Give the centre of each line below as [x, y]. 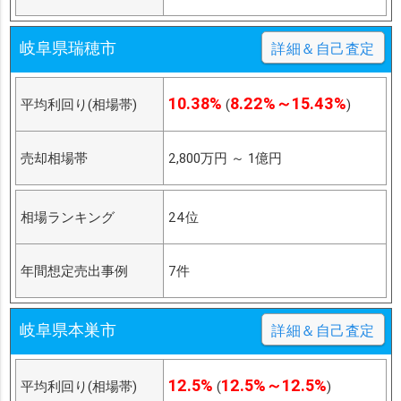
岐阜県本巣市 [68, 330]
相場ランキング [67, 218]
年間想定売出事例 [74, 271]
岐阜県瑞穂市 [68, 48]
